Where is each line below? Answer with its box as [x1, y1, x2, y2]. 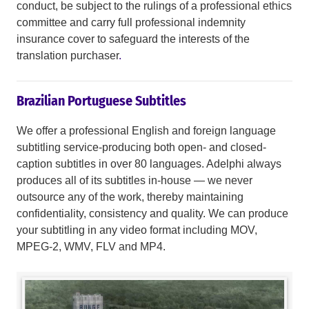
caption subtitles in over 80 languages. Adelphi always [17, 158, 281, 170]
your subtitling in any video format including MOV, [17, 224, 257, 237]
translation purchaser [17, 50, 119, 62]
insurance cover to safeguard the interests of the [17, 33, 250, 46]
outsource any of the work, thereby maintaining [17, 191, 243, 203]
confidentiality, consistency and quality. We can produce [17, 208, 288, 220]
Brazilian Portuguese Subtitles [17, 92, 186, 110]
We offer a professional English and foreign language [17, 125, 276, 137]
